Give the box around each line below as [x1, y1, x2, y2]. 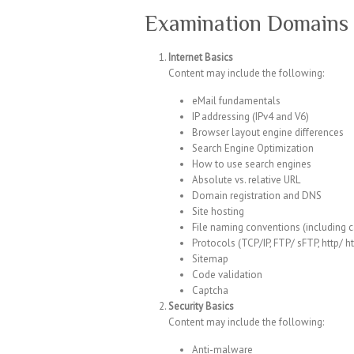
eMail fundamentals [192, 94, 281, 108]
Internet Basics [168, 51, 233, 65]
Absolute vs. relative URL [192, 173, 300, 187]
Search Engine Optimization [192, 141, 314, 156]
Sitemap [192, 252, 228, 266]
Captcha [192, 284, 228, 298]
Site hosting [192, 205, 244, 219]
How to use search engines [192, 157, 311, 171]
